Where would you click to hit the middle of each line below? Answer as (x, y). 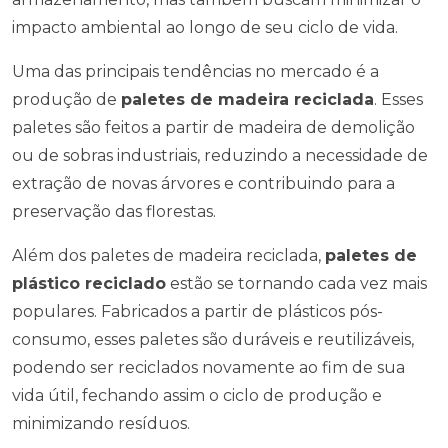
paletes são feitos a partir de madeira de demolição (213, 127)
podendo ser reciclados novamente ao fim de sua (208, 367)
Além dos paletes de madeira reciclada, (168, 255)
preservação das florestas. (114, 211)
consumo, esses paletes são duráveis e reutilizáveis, (213, 339)
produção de (66, 99)
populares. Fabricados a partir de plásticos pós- (197, 311)
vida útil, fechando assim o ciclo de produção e (197, 395)
